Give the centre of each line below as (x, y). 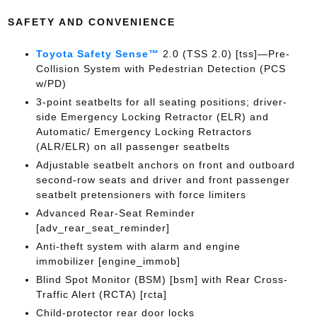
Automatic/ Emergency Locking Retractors (144, 132)
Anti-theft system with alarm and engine (138, 246)
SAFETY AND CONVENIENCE (91, 22)
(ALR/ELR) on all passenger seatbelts (133, 146)
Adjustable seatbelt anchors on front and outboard (165, 165)
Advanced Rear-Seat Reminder (115, 213)
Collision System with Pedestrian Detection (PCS (161, 69)
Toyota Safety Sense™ (97, 54)
